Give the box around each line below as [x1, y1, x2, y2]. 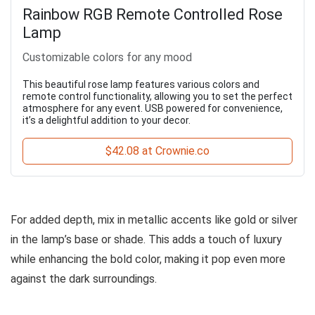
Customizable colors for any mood [22, 50, 192, 64]
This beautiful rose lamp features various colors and [22, 78, 259, 90]
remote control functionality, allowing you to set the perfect [22, 90, 292, 102]
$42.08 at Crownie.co [105, 143, 210, 157]
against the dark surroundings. [11, 271, 157, 285]
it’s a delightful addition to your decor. [22, 114, 191, 126]
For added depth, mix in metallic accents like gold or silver [11, 212, 297, 226]
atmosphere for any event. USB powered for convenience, [22, 102, 283, 114]
